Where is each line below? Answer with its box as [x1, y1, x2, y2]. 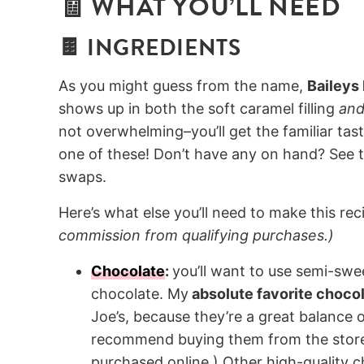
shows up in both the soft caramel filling [58, 100, 339, 118]
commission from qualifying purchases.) [58, 227, 334, 245]
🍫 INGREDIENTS [58, 32, 241, 65]
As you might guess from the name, [58, 77, 307, 95]
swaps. [58, 168, 106, 186]
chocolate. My [91, 285, 188, 303]
